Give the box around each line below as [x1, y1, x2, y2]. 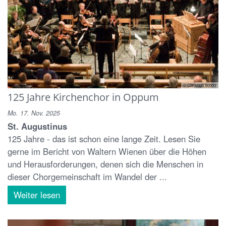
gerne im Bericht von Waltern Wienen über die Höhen [8, 145, 206, 158]
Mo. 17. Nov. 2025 [8, 108, 60, 118]
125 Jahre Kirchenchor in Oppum [8, 90, 159, 104]
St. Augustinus [8, 120, 67, 133]
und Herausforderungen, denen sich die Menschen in [8, 158, 203, 171]
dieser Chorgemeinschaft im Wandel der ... [8, 171, 167, 183]
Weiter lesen [14, 189, 60, 201]
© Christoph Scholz [183, 82, 216, 88]
